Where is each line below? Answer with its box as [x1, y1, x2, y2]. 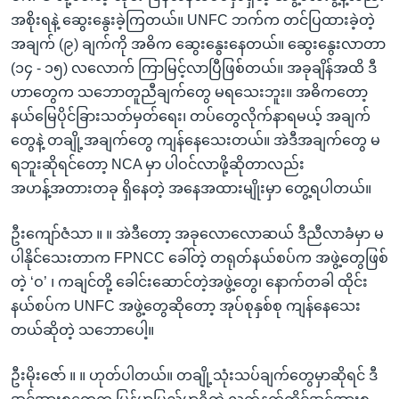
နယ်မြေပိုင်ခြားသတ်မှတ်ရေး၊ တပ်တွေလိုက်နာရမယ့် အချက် [11, 108, 370, 124]
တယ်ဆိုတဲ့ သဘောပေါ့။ [11, 322, 154, 338]
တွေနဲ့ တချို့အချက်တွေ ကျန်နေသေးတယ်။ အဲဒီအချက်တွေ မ [11, 132, 380, 148]
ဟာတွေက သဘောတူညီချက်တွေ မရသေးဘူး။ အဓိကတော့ [11, 84, 368, 100]
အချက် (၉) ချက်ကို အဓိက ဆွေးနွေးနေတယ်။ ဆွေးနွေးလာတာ [11, 36, 386, 52]
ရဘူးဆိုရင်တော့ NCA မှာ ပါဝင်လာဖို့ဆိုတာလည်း [11, 156, 305, 172]
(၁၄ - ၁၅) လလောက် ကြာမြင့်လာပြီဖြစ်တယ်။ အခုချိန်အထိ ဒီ [11, 60, 377, 76]
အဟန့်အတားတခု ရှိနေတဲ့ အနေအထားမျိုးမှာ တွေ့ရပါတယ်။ [11, 180, 371, 196]
